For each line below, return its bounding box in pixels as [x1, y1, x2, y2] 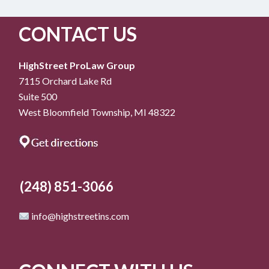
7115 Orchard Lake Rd [19, 75, 112, 86]
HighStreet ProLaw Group [19, 59, 135, 71]
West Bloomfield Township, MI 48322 [19, 106, 175, 118]
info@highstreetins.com [29, 210, 130, 222]
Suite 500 [19, 91, 57, 102]
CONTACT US [19, 22, 137, 46]
